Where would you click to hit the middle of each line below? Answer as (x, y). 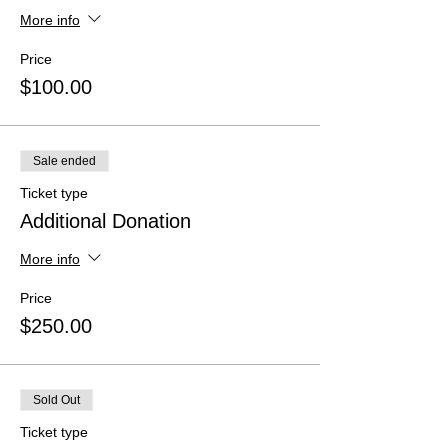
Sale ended (64, 161)
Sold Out (56, 400)
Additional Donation (105, 221)
